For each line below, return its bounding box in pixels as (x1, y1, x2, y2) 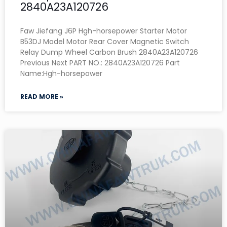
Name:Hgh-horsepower (20, 68, 102, 79)
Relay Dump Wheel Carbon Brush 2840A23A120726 (20, 47, 198, 57)
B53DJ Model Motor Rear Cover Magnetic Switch (20, 36, 189, 47)
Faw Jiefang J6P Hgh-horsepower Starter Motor (20, 25, 187, 36)
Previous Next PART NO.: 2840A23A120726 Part (20, 57, 180, 68)
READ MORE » (20, 92, 63, 101)
